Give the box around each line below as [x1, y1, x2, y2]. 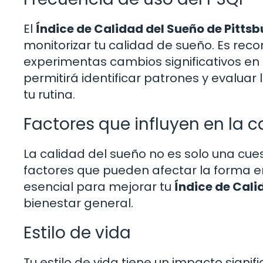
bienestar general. [23, 194, 133, 211]
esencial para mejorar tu [23, 178, 174, 195]
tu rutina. [23, 86, 75, 103]
